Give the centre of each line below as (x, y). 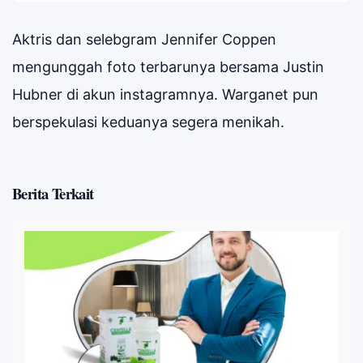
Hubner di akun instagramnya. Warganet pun (165, 95)
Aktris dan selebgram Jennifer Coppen (144, 40)
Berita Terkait (53, 194)
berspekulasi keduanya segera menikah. (148, 122)
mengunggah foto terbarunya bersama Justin (168, 67)
